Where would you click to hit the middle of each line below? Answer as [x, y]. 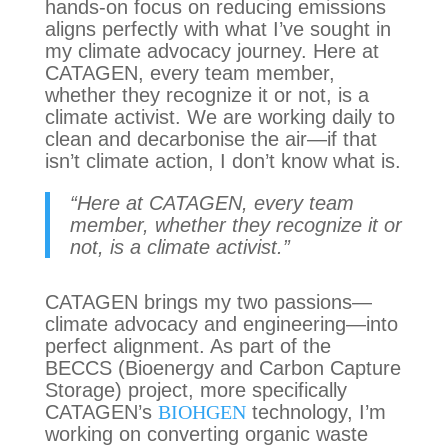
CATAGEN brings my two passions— [208, 301]
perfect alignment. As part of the [187, 345]
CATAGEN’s [101, 411]
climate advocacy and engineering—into [221, 323]
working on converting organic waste [206, 433]
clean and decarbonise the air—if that [210, 138]
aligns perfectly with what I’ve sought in [217, 28]
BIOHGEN [201, 411]
